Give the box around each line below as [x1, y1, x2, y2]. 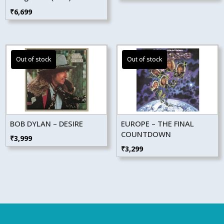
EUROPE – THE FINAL [120, 118, 194, 128]
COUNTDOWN [120, 128, 171, 139]
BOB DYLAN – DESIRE [10, 118, 83, 128]
